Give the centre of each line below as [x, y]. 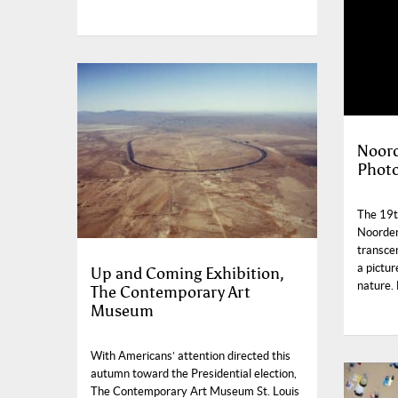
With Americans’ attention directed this [191, 356]
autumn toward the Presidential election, [194, 374]
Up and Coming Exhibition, [187, 274]
